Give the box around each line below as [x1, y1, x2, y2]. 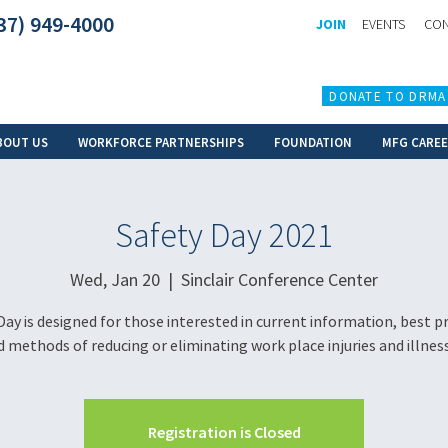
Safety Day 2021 [115, 214, 333, 256]
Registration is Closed [147, 421, 301, 442]
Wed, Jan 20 [70, 267, 160, 291]
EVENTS [361, 15, 405, 33]
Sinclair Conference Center [181, 267, 378, 291]
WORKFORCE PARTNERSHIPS [78, 134, 244, 151]
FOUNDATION [274, 134, 352, 151]
